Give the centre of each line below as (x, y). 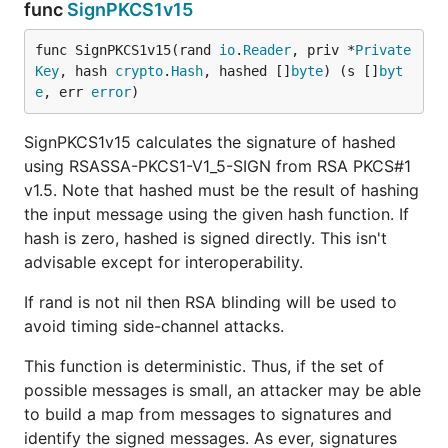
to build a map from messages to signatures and (208, 414)
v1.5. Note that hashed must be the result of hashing (221, 190)
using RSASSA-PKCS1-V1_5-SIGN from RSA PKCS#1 (217, 166)
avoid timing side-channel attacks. (154, 326)
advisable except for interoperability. (163, 262)
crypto (139, 71)
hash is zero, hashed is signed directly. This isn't (205, 238)
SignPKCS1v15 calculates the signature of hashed (210, 142)
